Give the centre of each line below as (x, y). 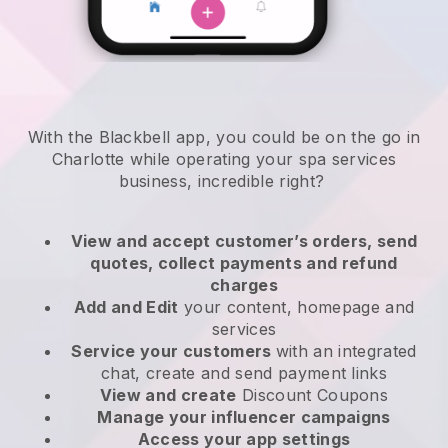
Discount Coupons (312, 395)
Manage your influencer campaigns (244, 417)
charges (244, 285)
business (153, 181)
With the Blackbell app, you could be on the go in (224, 137)
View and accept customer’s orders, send (244, 241)
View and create (168, 395)
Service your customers (173, 351)
